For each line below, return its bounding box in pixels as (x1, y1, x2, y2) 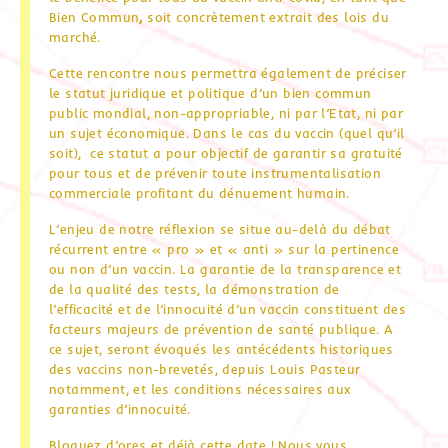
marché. (49, 28, 101, 45)
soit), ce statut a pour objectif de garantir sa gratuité (49, 144, 403, 161)
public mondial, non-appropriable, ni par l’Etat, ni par (49, 104, 403, 121)
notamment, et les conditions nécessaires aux (49, 380, 352, 397)
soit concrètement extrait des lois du (147, 8, 390, 25)
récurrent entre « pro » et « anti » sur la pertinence (49, 240, 400, 257)
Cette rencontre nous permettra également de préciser (49, 64, 407, 81)
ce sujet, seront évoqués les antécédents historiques (49, 340, 394, 357)
